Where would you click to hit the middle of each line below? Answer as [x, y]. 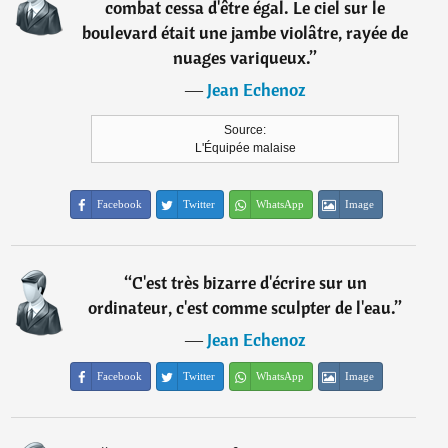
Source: [245, 130]
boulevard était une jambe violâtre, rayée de [245, 32]
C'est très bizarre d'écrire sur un [249, 282]
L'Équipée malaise [245, 148]
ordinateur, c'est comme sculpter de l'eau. [242, 307]
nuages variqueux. [242, 57]
